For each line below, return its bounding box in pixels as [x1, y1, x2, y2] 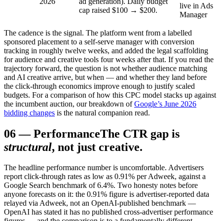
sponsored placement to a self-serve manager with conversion [4, 37, 194, 46]
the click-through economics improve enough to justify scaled [4, 81, 195, 90]
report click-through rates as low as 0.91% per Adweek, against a [4, 172, 206, 181]
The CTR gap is [100, 127, 180, 140]
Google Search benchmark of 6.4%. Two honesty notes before [4, 181, 198, 190]
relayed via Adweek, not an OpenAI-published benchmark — [4, 199, 196, 208]
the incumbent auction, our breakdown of [4, 99, 132, 108]
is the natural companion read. [57, 108, 150, 117]
